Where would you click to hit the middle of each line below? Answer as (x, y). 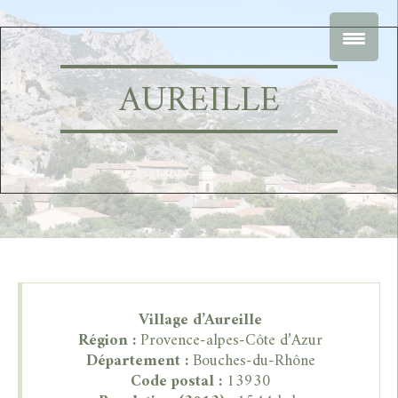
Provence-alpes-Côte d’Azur (232, 341)
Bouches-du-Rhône (254, 362)
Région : (110, 341)
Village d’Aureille (201, 321)
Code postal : (176, 382)
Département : (139, 362)
